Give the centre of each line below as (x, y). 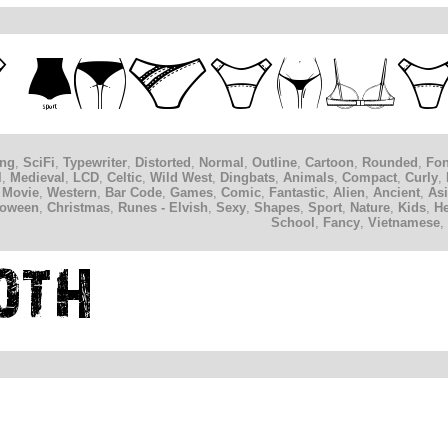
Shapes (277, 208)
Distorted (163, 163)
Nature (370, 208)
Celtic (124, 178)
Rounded (390, 163)
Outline (274, 163)
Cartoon (329, 163)
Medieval (37, 178)
